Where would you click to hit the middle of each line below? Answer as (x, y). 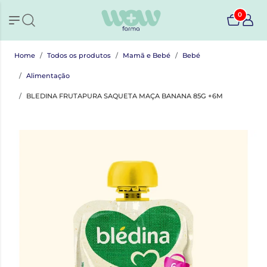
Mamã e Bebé (147, 55)
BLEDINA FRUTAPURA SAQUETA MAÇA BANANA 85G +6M (125, 96)
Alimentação (48, 75)
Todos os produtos (79, 55)
